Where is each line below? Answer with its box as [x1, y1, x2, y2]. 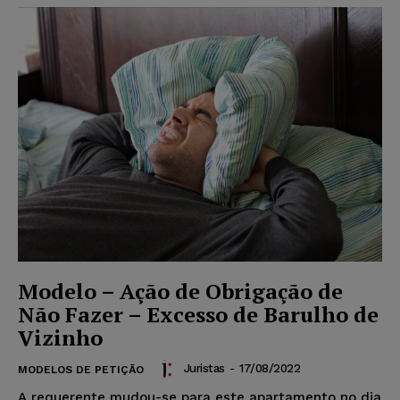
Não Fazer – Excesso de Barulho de [18, 300, 379, 329]
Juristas [183, 362, 225, 376]
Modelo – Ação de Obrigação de [18, 277, 343, 306]
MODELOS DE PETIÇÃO [18, 363, 144, 377]
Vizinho [18, 323, 103, 353]
